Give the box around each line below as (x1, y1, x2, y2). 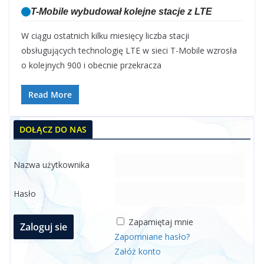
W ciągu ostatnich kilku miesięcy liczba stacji (21, 30, 189, 42)
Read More (28, 89, 72, 101)
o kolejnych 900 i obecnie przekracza (21, 60, 161, 71)
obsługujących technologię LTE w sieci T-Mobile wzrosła (21, 45, 237, 57)
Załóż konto (114, 246, 161, 258)
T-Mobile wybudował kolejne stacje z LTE (31, 6, 212, 17)
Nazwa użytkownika (14, 159, 90, 171)
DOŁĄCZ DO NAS (19, 124, 87, 136)
